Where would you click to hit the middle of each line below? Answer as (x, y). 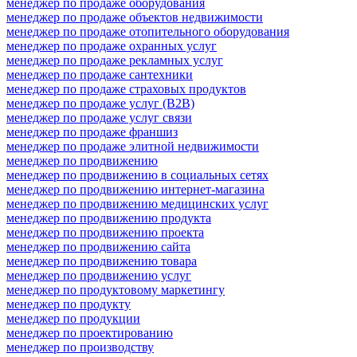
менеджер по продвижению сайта (98, 246)
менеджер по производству (80, 347)
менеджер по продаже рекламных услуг (115, 60)
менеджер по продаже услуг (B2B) (100, 103)
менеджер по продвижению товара (102, 261)
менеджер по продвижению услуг (99, 275)
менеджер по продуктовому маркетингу (116, 289)
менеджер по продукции (73, 318)
